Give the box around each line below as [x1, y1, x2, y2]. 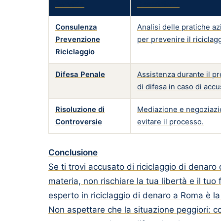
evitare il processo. [137, 117, 204, 126]
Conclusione [48, 147, 98, 157]
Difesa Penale [55, 70, 105, 79]
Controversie [55, 117, 102, 126]
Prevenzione [55, 35, 100, 44]
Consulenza [55, 23, 97, 32]
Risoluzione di [55, 105, 105, 114]
